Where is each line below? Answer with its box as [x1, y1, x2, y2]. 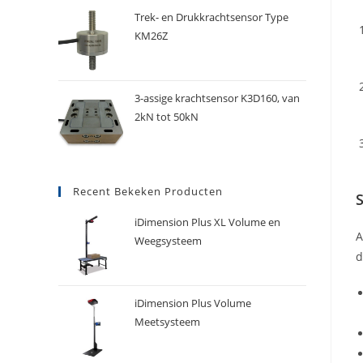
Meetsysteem [135, 314, 200, 330]
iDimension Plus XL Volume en [135, 215, 280, 230]
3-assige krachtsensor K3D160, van [135, 91, 300, 106]
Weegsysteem [135, 233, 202, 249]
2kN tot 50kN [135, 109, 199, 125]
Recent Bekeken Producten [73, 184, 223, 199]
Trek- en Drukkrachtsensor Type [135, 10, 288, 25]
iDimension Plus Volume [135, 296, 251, 311]
